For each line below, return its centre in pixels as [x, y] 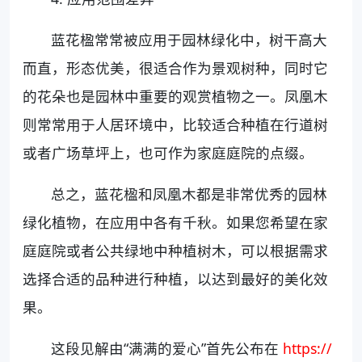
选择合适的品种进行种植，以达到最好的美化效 [175, 278]
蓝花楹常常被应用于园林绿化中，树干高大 [189, 39]
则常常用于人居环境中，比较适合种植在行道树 [175, 124]
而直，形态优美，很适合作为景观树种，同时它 [175, 67]
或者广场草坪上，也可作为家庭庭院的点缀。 [168, 152]
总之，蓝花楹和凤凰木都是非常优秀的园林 [189, 194]
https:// [308, 348]
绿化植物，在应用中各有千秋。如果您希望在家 [175, 222]
